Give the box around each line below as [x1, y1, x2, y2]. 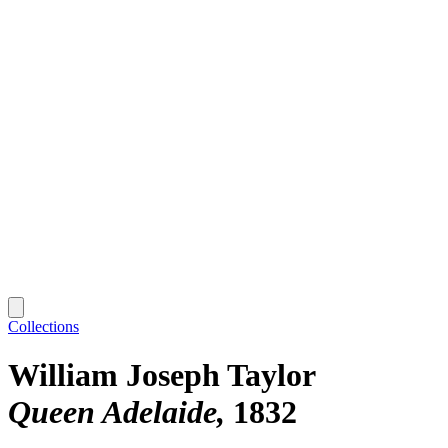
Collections [8, 317, 79, 335]
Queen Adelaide [8, 394, 217, 431]
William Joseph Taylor [8, 357, 316, 394]
